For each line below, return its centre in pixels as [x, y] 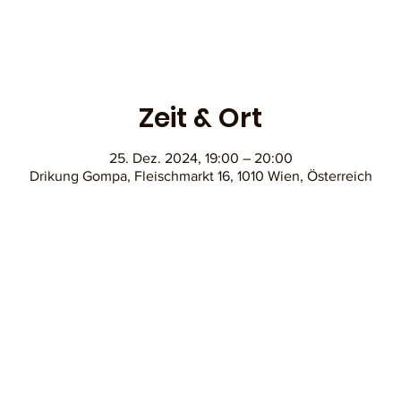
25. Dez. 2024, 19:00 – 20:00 [200, 158]
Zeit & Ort [200, 118]
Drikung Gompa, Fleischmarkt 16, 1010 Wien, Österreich [200, 175]
